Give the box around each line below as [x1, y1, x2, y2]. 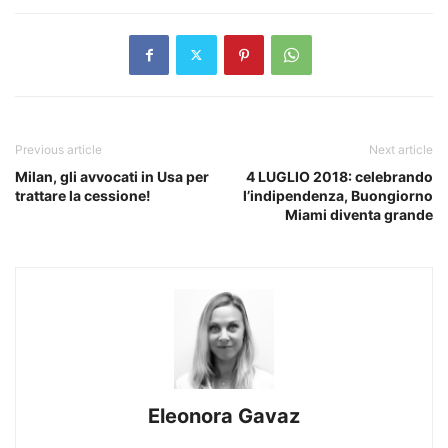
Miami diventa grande [285, 205, 433, 223]
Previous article [15, 141, 102, 157]
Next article [369, 141, 433, 157]
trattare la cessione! [15, 186, 151, 204]
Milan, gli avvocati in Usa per [15, 167, 209, 185]
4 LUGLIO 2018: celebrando [246, 167, 433, 185]
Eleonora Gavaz [148, 403, 300, 428]
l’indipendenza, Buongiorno [243, 186, 433, 204]
